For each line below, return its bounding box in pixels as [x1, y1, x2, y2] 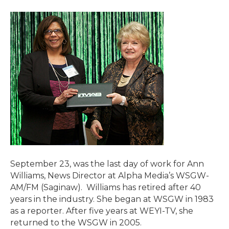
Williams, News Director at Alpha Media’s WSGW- [10, 171, 209, 180]
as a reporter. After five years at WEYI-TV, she [10, 206, 193, 216]
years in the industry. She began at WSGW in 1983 [10, 194, 214, 204]
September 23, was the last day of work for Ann [10, 159, 204, 169]
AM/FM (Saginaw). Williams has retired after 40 [10, 182, 201, 192]
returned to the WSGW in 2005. [10, 218, 142, 227]
